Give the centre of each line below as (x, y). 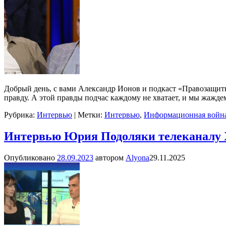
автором (110, 157)
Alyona (137, 157)
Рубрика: (19, 115)
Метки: (90, 115)
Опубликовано (31, 157)
